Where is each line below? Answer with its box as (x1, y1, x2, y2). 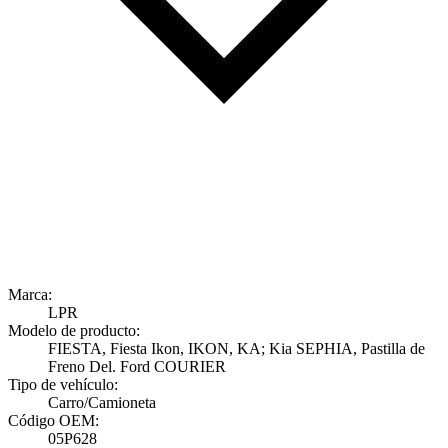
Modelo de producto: (8, 322, 140, 340)
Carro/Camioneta (48, 394, 156, 412)
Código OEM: (8, 412, 99, 430)
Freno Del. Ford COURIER (48, 358, 226, 376)
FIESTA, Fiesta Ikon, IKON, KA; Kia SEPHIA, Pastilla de (48, 340, 425, 358)
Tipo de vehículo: (8, 376, 118, 394)
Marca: (8, 286, 52, 304)
